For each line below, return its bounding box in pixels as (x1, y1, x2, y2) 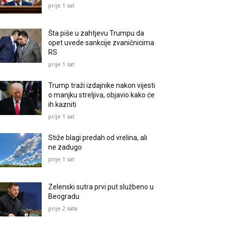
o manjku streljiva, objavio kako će (48, 91, 155, 99)
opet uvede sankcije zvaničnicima (48, 39, 155, 47)
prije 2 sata (48, 204, 78, 212)
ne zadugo (48, 143, 82, 152)
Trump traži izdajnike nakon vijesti (48, 81, 156, 90)
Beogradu (48, 192, 80, 201)
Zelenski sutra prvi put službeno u (48, 183, 154, 191)
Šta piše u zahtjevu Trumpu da (48, 29, 145, 38)
